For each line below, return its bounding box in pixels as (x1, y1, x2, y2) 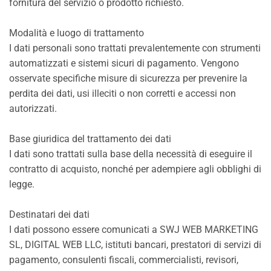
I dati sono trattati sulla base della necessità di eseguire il (9, 148, 252, 160)
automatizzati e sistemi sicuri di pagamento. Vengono (9, 57, 239, 69)
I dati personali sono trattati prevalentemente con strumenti (9, 42, 261, 54)
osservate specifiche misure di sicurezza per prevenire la (9, 73, 247, 84)
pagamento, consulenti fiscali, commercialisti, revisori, (9, 254, 238, 266)
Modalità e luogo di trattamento (9, 27, 144, 39)
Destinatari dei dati (9, 209, 90, 220)
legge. (9, 178, 34, 190)
